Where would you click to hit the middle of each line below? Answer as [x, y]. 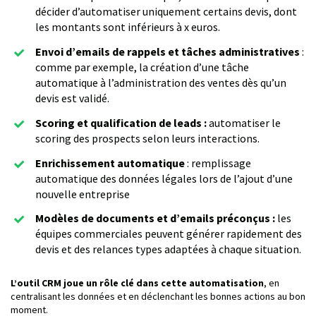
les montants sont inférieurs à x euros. [128, 27]
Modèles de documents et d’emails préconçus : [155, 218]
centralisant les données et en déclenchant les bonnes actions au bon [158, 297]
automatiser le [244, 122]
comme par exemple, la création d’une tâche [142, 67]
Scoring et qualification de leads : [121, 122]
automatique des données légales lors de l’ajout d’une [164, 178]
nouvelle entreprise [83, 194]
